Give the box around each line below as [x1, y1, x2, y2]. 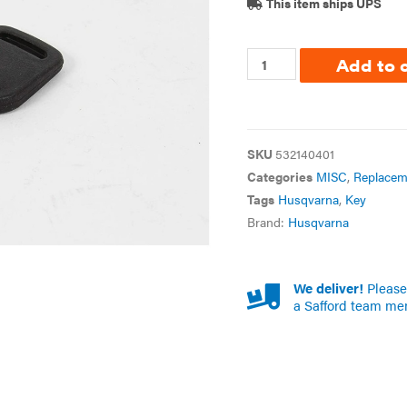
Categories [246, 167, 313, 185]
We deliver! [293, 278, 363, 298]
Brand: [246, 213, 288, 231]
